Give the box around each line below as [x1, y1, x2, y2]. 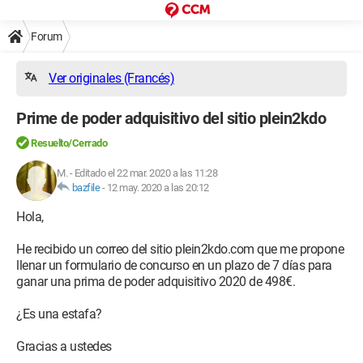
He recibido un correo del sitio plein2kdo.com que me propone [16, 241, 344, 257]
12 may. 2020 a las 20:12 [106, 181, 209, 194]
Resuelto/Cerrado [31, 137, 107, 149]
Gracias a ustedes [16, 339, 112, 354]
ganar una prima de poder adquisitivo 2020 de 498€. [16, 274, 295, 289]
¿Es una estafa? [16, 306, 102, 322]
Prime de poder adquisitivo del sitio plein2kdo [16, 109, 326, 128]
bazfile [71, 181, 100, 194]
